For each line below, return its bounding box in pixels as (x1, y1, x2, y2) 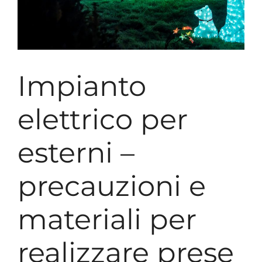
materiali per (18, 202, 196, 236)
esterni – (18, 136, 135, 170)
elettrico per (18, 102, 188, 136)
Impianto (18, 69, 146, 103)
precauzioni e (18, 169, 206, 203)
